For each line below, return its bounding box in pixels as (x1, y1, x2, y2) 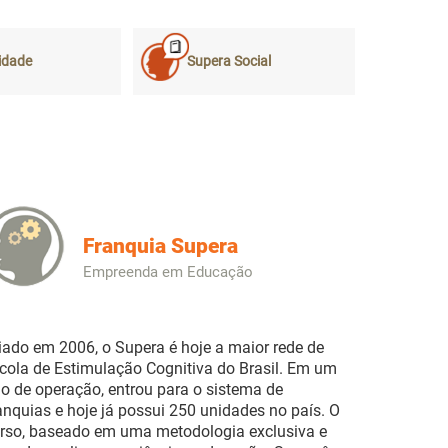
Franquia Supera (83, 234, 239, 259)
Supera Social (186, 53, 271, 71)
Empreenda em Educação (83, 263, 254, 282)
